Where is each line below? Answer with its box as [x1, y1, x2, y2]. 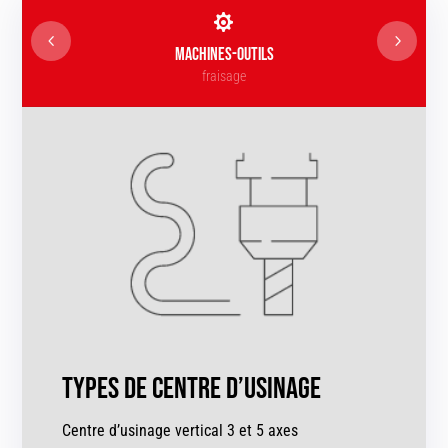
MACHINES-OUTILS [174, 44, 274, 66]
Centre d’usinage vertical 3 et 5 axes [62, 421, 299, 441]
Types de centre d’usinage [62, 371, 322, 408]
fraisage [202, 68, 246, 85]
